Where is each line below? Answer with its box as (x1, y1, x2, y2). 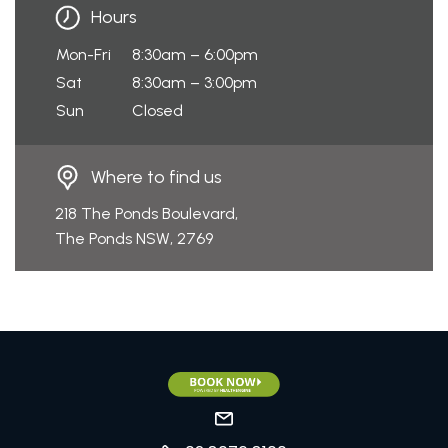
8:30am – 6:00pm (132, 44, 258, 64)
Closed (132, 100, 183, 120)
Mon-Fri (56, 44, 111, 64)
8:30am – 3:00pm (132, 72, 257, 92)
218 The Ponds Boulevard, (55, 203, 238, 223)
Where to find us (91, 165, 222, 187)
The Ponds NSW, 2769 (55, 228, 213, 248)
